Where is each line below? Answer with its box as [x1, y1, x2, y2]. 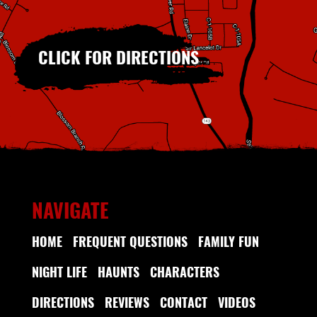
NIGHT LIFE [31, 262, 87, 281]
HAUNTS [97, 262, 139, 281]
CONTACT [159, 292, 207, 311]
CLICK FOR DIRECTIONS [38, 43, 200, 69]
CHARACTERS [149, 262, 219, 281]
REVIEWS [104, 292, 149, 311]
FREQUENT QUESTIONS [72, 231, 188, 250]
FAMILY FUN [197, 231, 259, 250]
